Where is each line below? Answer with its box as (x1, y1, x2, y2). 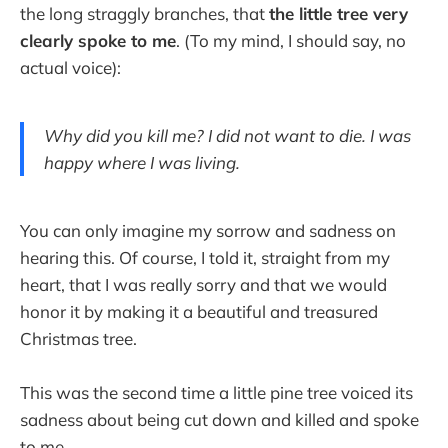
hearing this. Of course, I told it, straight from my (20, 246, 390, 268)
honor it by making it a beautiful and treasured (20, 300, 378, 322)
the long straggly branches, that (20, 3, 269, 25)
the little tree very (269, 3, 408, 25)
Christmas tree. (20, 327, 137, 349)
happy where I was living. (44, 151, 240, 173)
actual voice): (20, 57, 121, 79)
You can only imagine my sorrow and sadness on (20, 219, 396, 241)
